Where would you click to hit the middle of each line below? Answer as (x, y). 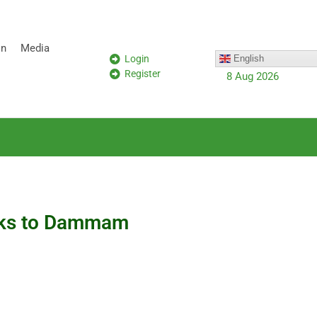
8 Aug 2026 (252, 76)
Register (143, 73)
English (247, 58)
